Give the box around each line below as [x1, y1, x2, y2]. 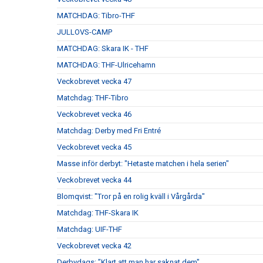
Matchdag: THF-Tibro [57, 93, 129, 103]
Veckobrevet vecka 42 [57, 241, 131, 251]
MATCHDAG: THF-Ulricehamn [57, 60, 156, 70]
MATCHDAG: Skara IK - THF [57, 44, 149, 53]
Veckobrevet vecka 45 [57, 143, 131, 152]
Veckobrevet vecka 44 [57, 176, 131, 185]
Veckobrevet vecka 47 [57, 77, 131, 86]
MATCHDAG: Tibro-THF [57, 11, 135, 21]
